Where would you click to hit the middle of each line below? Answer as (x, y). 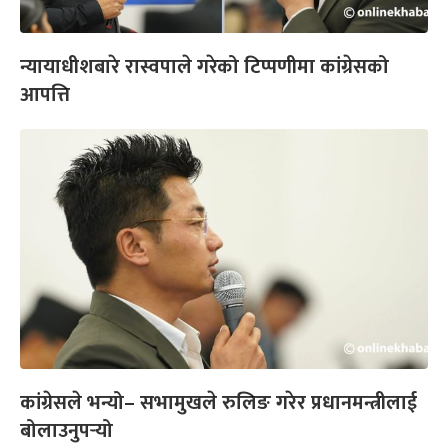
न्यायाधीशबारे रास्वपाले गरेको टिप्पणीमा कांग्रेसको (204, 67)
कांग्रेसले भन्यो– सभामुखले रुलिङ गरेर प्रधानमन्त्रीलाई (218, 403)
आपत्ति (45, 95)
